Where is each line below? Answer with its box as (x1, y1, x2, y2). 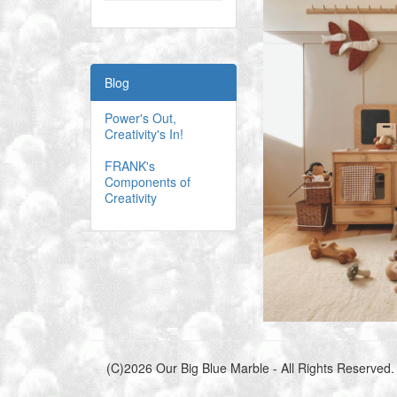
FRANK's (105, 156, 155, 175)
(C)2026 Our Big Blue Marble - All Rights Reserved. (105, 358, 394, 377)
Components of (105, 172, 191, 191)
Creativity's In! (105, 124, 183, 143)
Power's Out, (105, 108, 176, 127)
